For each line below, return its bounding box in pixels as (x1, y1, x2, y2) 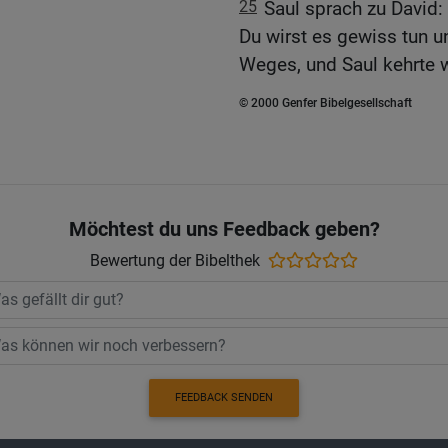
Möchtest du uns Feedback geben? (68, 216, 380, 241)
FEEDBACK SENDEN (175, 390, 273, 404)
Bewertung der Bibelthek (90, 250, 260, 270)
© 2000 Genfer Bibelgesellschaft (239, 96, 412, 111)
